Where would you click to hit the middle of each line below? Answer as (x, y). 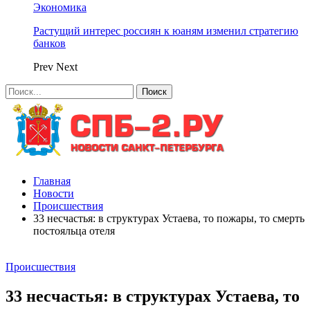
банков (49, 43)
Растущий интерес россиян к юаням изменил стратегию (166, 31)
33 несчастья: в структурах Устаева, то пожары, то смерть (169, 218)
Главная (52, 181)
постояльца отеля (74, 231)
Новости (54, 193)
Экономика (60, 7)
